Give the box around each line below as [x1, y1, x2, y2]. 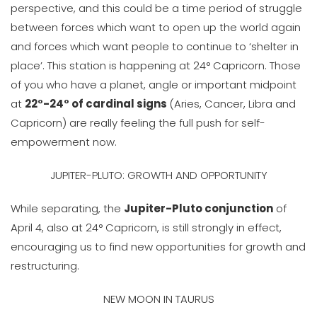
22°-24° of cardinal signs [25, 96, 169, 111]
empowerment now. [11, 134, 117, 149]
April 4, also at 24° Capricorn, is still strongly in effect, [11, 220, 282, 235]
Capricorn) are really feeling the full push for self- [11, 115, 265, 130]
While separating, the [11, 201, 124, 216]
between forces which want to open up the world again [11, 20, 301, 35]
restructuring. [11, 258, 79, 273]
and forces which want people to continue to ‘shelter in [11, 39, 299, 54]
